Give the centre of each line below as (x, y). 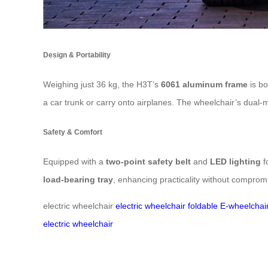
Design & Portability (77, 54)
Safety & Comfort (73, 132)
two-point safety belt (148, 162)
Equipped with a (74, 162)
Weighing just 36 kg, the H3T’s (102, 85)
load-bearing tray (78, 180)
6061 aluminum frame (204, 85)
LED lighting (235, 162)
